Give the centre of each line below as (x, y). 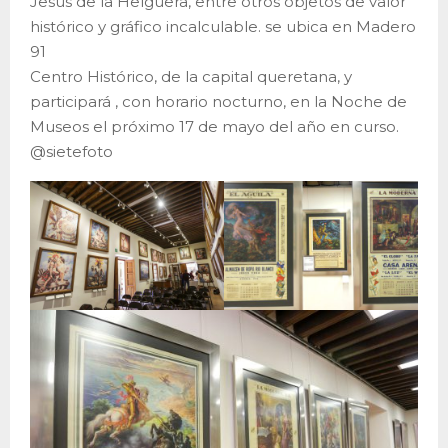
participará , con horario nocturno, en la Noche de (218, 101)
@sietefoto (71, 151)
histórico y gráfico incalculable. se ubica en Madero (223, 26)
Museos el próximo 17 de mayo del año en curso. (214, 126)
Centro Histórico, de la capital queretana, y (191, 76)
